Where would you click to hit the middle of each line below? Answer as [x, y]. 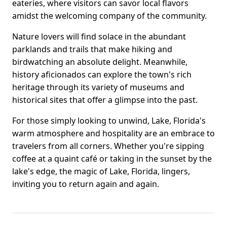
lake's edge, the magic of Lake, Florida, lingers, [101, 172]
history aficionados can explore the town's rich [102, 75]
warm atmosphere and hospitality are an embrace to [113, 134]
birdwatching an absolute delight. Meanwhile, [100, 62]
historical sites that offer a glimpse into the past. [105, 100]
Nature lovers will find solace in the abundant [99, 37]
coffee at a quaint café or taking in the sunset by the [112, 159]
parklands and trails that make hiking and [92, 49]
